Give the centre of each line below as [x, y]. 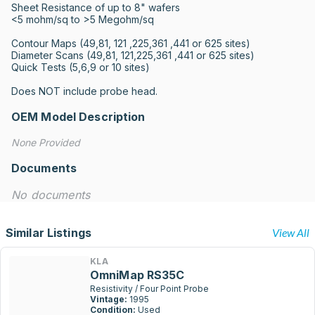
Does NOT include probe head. [84, 91]
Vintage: [109, 299]
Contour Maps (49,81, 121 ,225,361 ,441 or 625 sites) [131, 43]
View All [291, 232]
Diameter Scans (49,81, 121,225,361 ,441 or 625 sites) [133, 55]
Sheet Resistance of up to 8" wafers [96, 7]
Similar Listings [49, 233]
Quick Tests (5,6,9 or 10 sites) [81, 67]
